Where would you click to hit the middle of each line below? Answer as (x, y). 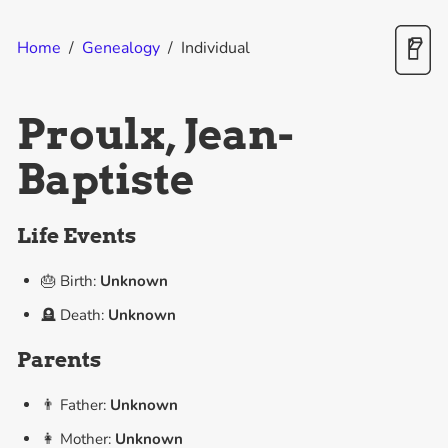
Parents (59, 360)
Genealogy (121, 47)
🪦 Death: (74, 314)
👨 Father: (75, 405)
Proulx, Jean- (156, 134)
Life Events (77, 236)
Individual (216, 47)
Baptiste (106, 179)
